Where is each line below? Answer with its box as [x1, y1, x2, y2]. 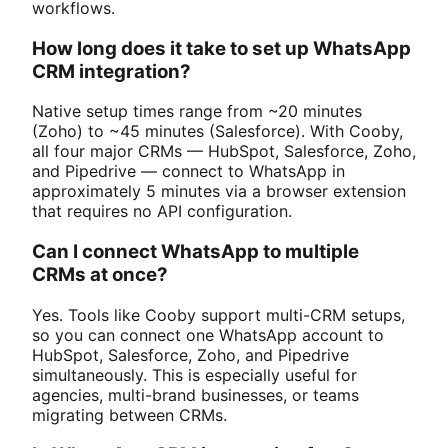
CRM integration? [32, 59, 191, 83]
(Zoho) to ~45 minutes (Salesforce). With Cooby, [32, 121, 403, 142]
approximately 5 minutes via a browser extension [32, 181, 406, 202]
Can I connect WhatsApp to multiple [32, 240, 359, 264]
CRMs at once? [32, 263, 168, 287]
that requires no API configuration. [32, 201, 292, 222]
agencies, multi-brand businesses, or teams [32, 384, 359, 405]
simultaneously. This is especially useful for [32, 364, 357, 385]
